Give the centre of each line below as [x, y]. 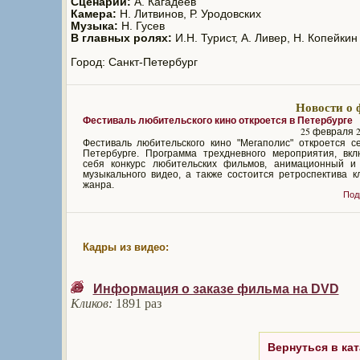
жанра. [98, 184]
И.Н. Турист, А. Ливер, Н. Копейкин [264, 39]
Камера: [93, 14]
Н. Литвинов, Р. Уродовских [188, 14]
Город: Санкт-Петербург [134, 63]
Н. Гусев [141, 27]
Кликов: [91, 304]
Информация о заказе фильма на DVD [216, 289]
